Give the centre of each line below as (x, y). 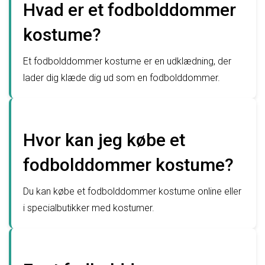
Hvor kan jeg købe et (104, 140)
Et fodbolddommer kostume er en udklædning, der (127, 62)
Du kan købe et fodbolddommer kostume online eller (132, 192)
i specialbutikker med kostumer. (89, 208)
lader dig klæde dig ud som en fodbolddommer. (122, 78)
